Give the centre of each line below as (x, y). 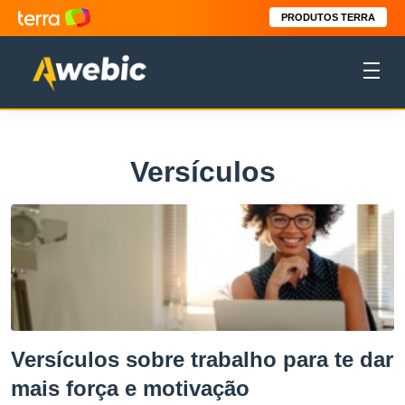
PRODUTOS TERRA (328, 17)
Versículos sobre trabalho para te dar (202, 359)
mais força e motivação (130, 388)
